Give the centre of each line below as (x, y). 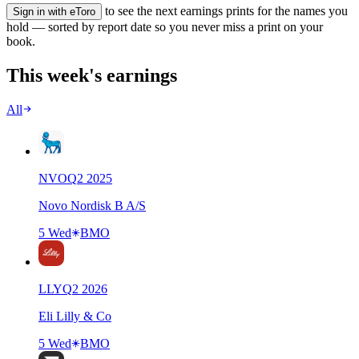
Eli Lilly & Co (75, 316)
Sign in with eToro (54, 11)
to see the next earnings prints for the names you (225, 10)
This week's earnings (92, 75)
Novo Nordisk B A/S (92, 205)
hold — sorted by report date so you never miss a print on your (165, 26)
